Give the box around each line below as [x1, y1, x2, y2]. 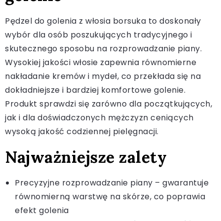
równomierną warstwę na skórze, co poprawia [15, 190, 205, 202]
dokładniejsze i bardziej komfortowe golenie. [5, 84, 185, 96]
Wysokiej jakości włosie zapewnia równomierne [5, 56, 196, 68]
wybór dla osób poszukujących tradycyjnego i [5, 29, 192, 40]
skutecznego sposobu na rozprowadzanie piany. [5, 42, 202, 54]
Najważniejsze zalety [5, 147, 167, 167]
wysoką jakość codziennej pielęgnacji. [5, 125, 159, 137]
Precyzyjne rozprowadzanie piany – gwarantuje [15, 177, 209, 188]
